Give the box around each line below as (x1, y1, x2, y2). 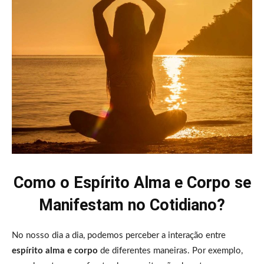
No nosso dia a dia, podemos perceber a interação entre (12, 230, 226, 240)
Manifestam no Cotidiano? (39, 195, 225, 214)
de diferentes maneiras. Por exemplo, (98, 246, 243, 255)
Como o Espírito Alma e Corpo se (13, 173, 251, 192)
